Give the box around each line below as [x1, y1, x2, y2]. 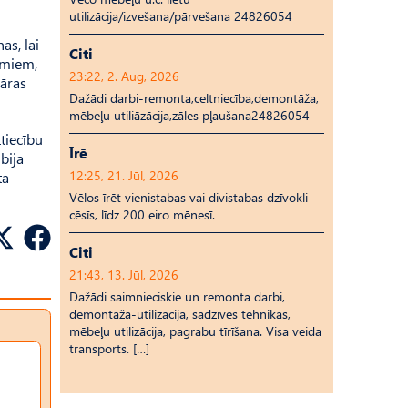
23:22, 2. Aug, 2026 [69, 67, 179, 85]
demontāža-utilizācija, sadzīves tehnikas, [69, 305, 291, 322]
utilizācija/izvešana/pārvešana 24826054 [69, 7, 292, 25]
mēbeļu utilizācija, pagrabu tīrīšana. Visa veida [69, 322, 321, 340]
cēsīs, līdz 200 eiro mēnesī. [69, 206, 215, 223]
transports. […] [69, 340, 149, 357]
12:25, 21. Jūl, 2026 [69, 167, 178, 184]
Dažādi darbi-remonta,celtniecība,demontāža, [69, 89, 319, 107]
